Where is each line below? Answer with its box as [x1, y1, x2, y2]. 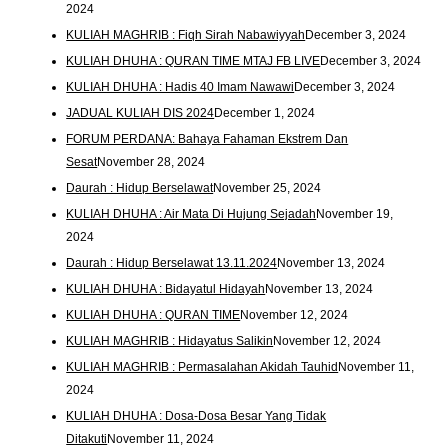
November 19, [316, 206, 394, 221]
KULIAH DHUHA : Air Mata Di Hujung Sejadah [66, 206, 317, 221]
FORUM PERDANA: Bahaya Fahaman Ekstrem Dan [66, 131, 349, 146]
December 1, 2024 [214, 106, 316, 121]
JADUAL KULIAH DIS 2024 [66, 106, 215, 121]
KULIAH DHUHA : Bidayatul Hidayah [66, 281, 266, 296]
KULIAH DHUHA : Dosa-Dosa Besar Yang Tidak [66, 408, 327, 423]
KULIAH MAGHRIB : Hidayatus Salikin [66, 333, 274, 348]
